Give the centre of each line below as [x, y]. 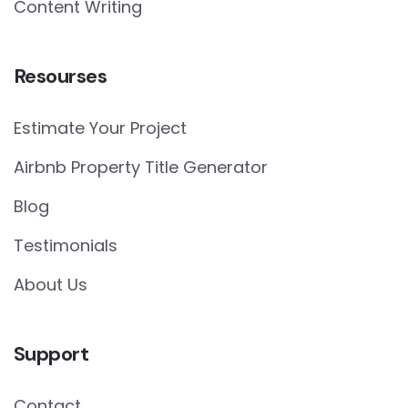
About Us [51, 284]
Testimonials [66, 245]
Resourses [61, 76]
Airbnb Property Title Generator [141, 167]
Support [51, 353]
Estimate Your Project [100, 127]
